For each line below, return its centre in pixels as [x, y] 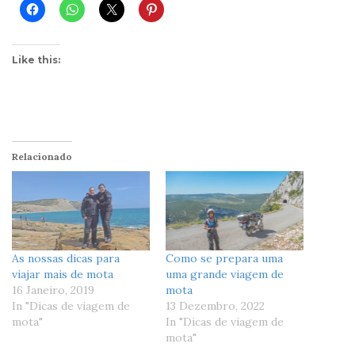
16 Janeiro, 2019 [53, 290]
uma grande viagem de [225, 274]
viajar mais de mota [63, 274]
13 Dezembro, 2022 [215, 305]
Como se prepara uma [224, 258]
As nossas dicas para [66, 258]
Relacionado [42, 157]
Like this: [36, 60]
